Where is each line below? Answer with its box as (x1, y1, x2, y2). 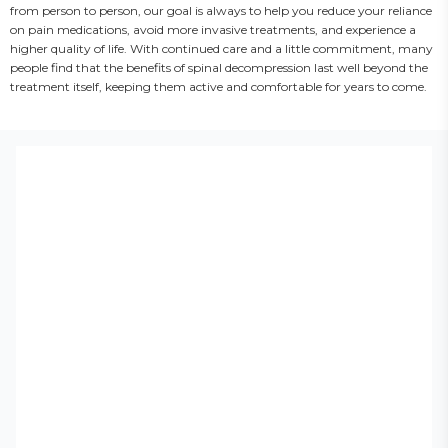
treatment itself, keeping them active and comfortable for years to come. (10, 79, 427, 94)
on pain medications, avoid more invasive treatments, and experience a (10, 22, 416, 37)
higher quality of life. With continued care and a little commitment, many (10, 41, 433, 56)
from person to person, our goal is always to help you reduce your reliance (10, 3, 432, 18)
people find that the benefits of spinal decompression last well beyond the (10, 60, 428, 75)
